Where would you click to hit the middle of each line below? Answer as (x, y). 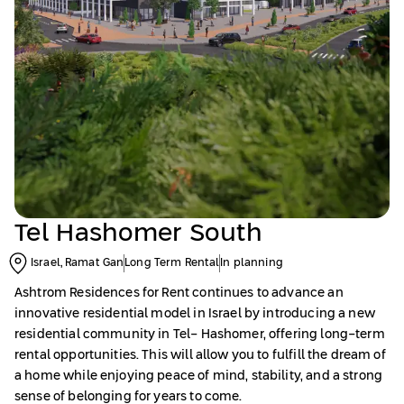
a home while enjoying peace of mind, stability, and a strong (199, 376)
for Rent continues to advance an (243, 293)
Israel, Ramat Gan (78, 263)
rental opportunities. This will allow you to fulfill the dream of (200, 355)
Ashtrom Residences (77, 293)
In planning (252, 263)
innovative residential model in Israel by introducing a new (195, 314)
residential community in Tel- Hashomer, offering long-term (200, 335)
